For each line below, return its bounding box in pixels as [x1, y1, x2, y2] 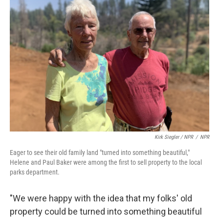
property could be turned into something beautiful [10, 206, 202, 217]
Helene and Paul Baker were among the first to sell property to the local [10, 158, 202, 166]
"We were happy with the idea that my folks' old [10, 193, 192, 203]
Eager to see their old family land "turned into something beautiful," [10, 149, 190, 156]
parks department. [10, 168, 60, 176]
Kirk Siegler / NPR [154, 134, 193, 140]
